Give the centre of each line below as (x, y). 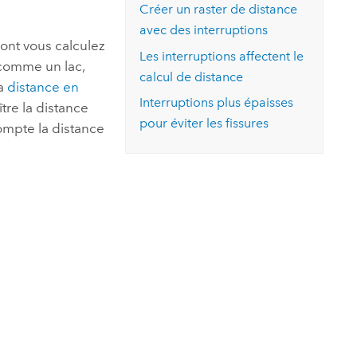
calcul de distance (192, 76)
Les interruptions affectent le (222, 56)
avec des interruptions (204, 30)
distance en (43, 86)
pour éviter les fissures (204, 124)
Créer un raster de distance (219, 10)
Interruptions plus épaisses (217, 103)
